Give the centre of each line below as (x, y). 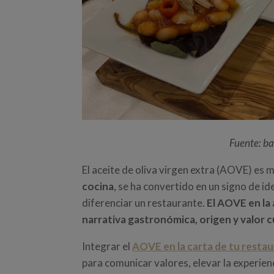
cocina (98, 187)
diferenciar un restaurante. (145, 203)
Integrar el (107, 246)
